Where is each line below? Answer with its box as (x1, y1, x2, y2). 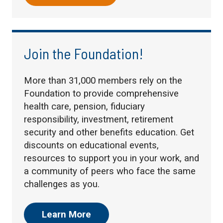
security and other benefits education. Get (24, 126, 194, 138)
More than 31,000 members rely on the (24, 75, 182, 86)
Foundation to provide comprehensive (24, 88, 179, 99)
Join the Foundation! (24, 44, 143, 62)
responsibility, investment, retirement (24, 113, 173, 125)
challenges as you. (24, 178, 100, 190)
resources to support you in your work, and (24, 152, 199, 164)
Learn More (42, 209, 91, 220)
